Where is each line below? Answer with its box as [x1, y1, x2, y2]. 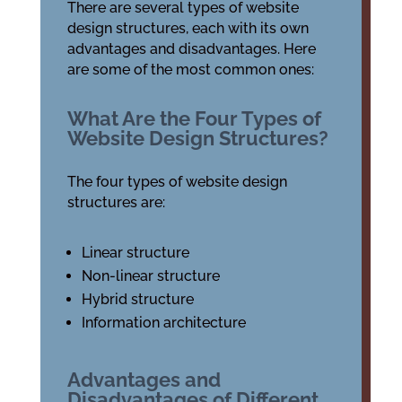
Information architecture [81, 314, 246, 331]
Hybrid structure [81, 291, 194, 308]
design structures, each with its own [66, 20, 309, 37]
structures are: [66, 194, 165, 211]
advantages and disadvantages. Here [66, 40, 316, 57]
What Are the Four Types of [66, 107, 321, 130]
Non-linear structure [81, 267, 220, 284]
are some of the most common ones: [66, 61, 314, 78]
